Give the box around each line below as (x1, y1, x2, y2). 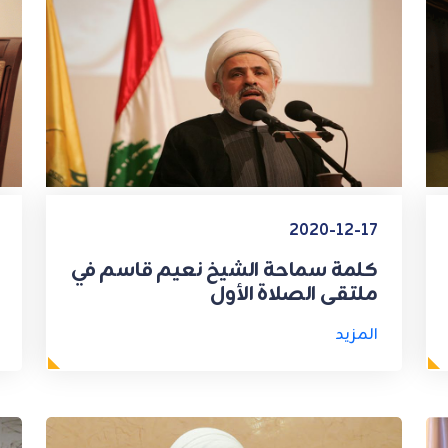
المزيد (335, 321, 378, 348)
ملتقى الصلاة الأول (210, 277, 378, 311)
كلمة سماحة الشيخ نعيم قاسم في (70, 253, 378, 287)
